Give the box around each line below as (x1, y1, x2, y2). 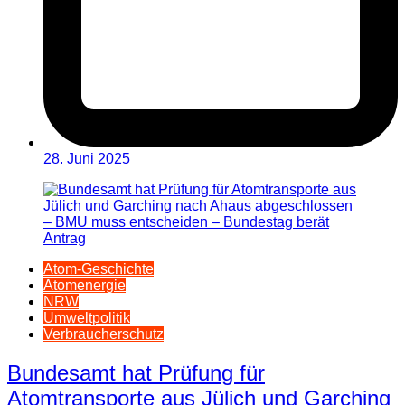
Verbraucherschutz (43, 325, 164, 342)
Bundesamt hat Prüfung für (7, 360, 265, 385)
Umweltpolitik (43, 309, 130, 325)
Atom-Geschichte (43, 260, 154, 277)
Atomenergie (43, 277, 126, 293)
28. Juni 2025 (43, 150, 130, 166)
